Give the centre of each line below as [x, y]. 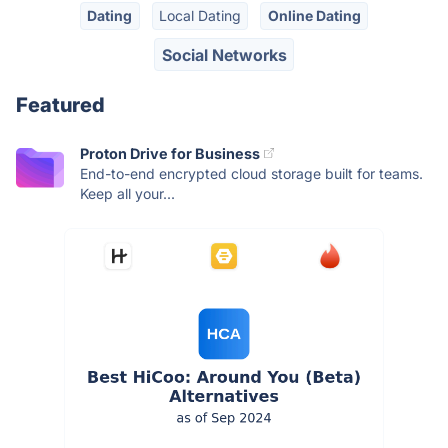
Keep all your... [127, 193]
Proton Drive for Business [170, 153]
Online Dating [314, 16]
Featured [60, 104]
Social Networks [224, 54]
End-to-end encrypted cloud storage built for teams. [251, 173]
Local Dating [200, 16]
